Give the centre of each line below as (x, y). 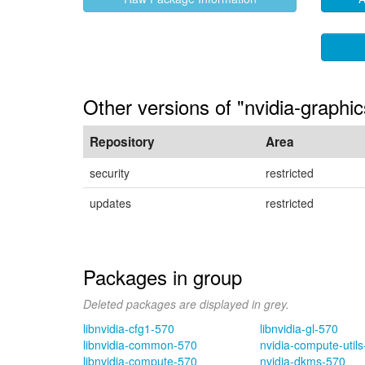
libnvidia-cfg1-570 (129, 328)
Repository (122, 142)
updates (110, 203)
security (110, 173)
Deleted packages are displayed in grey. (186, 304)
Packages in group (163, 277)
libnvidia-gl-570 (299, 328)
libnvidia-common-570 (140, 345)
